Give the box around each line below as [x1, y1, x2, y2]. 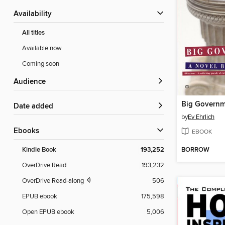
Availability [19, 10, 52, 19]
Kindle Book [22, 146, 56, 155]
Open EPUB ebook [22, 208, 74, 216]
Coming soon [22, 60, 59, 68]
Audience [19, 77, 46, 87]
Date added [19, 102, 53, 111]
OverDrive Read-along [22, 177, 85, 185]
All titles [22, 29, 45, 38]
